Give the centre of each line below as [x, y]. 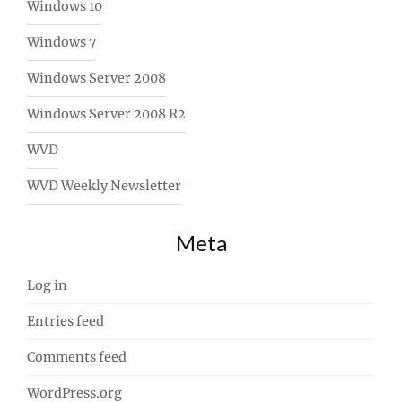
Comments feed [77, 358]
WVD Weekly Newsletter [104, 186]
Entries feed [66, 322]
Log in [47, 286]
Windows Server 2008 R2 [106, 114]
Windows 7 [61, 43]
